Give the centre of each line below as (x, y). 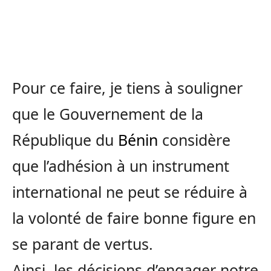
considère (194, 139)
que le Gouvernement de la (108, 113)
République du (65, 139)
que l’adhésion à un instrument (121, 165)
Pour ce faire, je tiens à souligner (127, 87)
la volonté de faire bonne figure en (134, 217)
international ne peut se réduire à (130, 191)
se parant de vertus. (83, 243)
